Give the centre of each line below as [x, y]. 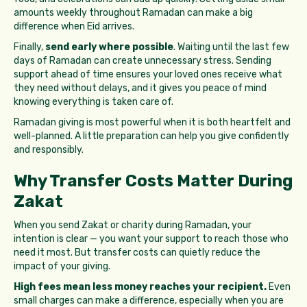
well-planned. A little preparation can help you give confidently [151, 136]
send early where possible [109, 47]
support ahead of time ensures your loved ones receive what [148, 75]
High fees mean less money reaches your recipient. [140, 287]
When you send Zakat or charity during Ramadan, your [133, 225]
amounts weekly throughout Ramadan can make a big [133, 13]
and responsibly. [49, 150]
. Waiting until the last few [231, 47]
